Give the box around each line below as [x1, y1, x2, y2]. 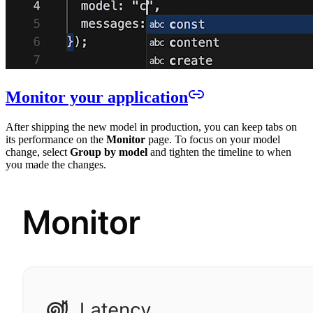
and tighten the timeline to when [147, 146, 291, 159]
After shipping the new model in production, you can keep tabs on [6, 121, 297, 133]
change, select [6, 146, 70, 159]
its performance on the [6, 133, 106, 146]
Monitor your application [6, 88, 188, 107]
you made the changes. [6, 159, 106, 171]
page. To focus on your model [145, 133, 280, 146]
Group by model [70, 146, 147, 159]
